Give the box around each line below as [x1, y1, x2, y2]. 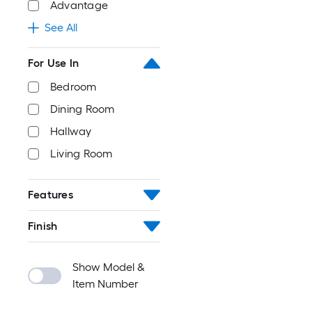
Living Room [50, 147, 113, 160]
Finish [28, 219, 58, 233]
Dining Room [50, 102, 115, 116]
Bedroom [50, 80, 97, 93]
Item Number [72, 277, 139, 290]
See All [45, 21, 77, 34]
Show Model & [72, 260, 145, 274]
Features [28, 188, 73, 201]
